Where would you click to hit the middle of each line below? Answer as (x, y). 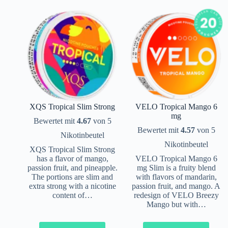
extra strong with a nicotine (72, 186)
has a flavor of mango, (72, 158)
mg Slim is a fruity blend (176, 167)
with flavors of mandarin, (176, 177)
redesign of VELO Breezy (176, 195)
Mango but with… (176, 204)
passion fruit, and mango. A (176, 186)
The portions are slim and (72, 177)
